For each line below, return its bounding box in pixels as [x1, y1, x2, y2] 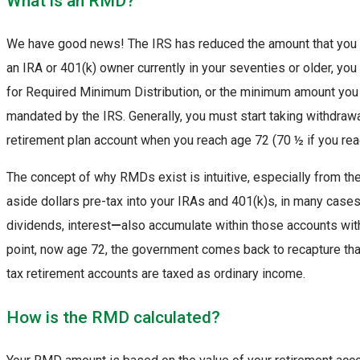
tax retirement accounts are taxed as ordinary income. [6, 266, 305, 282]
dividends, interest [6, 218, 111, 234]
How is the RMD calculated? [6, 307, 220, 327]
